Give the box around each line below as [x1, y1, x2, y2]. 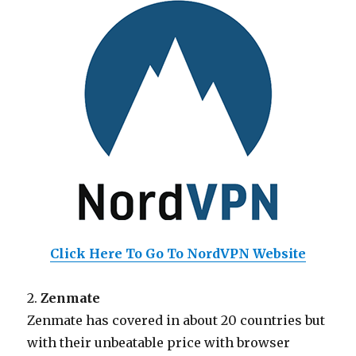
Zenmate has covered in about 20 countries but [27, 312, 326, 328]
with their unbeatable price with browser [27, 335, 291, 350]
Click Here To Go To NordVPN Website [50, 246, 306, 261]
